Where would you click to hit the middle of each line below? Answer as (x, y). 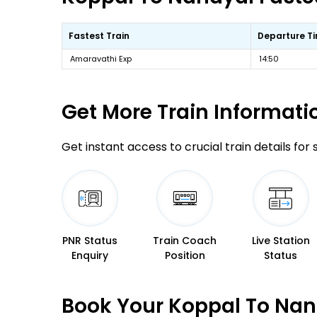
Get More (107, 112)
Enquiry (90, 255)
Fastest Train (99, 36)
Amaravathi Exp (101, 59)
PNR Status (90, 241)
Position (185, 255)
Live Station (281, 241)
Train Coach (185, 241)
